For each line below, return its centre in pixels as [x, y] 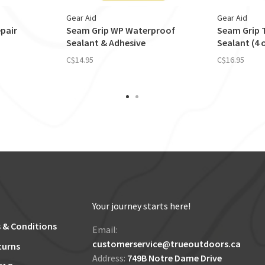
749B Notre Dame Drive [174, 258]
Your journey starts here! [141, 206]
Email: [105, 230]
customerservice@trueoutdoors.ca [167, 244]
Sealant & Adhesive [106, 43]
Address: [110, 258]
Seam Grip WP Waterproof [121, 30]
